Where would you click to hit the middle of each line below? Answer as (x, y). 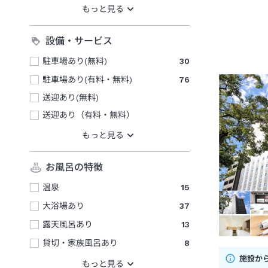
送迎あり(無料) (71, 97)
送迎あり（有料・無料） (89, 115)
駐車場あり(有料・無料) (87, 79)
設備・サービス (79, 41)
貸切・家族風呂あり (80, 243)
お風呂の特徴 (74, 167)
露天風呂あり (68, 224)
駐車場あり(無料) (75, 61)
